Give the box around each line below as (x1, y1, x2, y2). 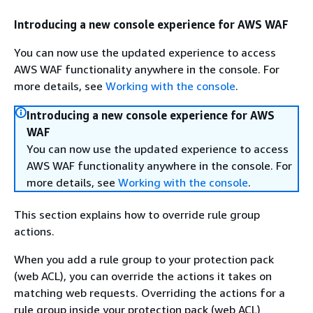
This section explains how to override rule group (14, 208, 260, 221)
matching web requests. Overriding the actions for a (14, 286, 285, 300)
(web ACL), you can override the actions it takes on (14, 269, 272, 283)
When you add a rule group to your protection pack (14, 252, 274, 266)
